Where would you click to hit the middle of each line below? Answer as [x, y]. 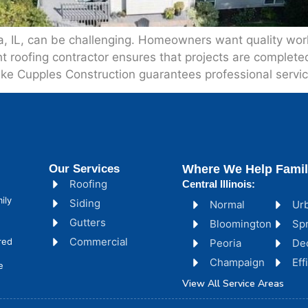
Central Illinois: [219, 184]
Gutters [87, 223]
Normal [228, 205]
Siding [85, 203]
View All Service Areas [233, 284]
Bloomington [241, 224]
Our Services [84, 169]
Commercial [98, 242]
